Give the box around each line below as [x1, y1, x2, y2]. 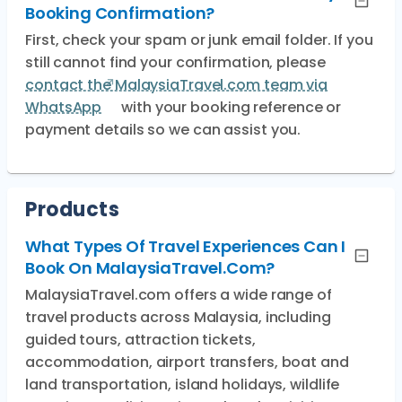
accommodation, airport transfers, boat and [25, 352, 349, 372]
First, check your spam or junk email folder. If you [25, 30, 373, 50]
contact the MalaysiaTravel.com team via [25, 74, 328, 95]
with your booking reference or [118, 97, 342, 118]
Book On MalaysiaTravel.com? [25, 257, 275, 279]
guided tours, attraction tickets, [25, 329, 256, 350]
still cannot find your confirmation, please [25, 52, 326, 73]
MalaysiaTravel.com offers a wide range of [25, 284, 332, 305]
